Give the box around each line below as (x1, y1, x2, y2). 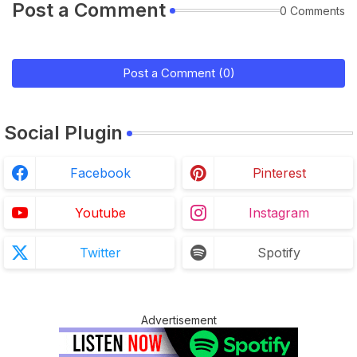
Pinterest (252, 165, 306, 181)
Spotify (257, 245, 300, 261)
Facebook (70, 165, 131, 181)
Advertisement (140, 313, 217, 327)
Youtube (75, 205, 126, 221)
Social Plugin (4, 121, 123, 144)
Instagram (249, 205, 309, 221)
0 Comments (280, 3, 345, 18)
